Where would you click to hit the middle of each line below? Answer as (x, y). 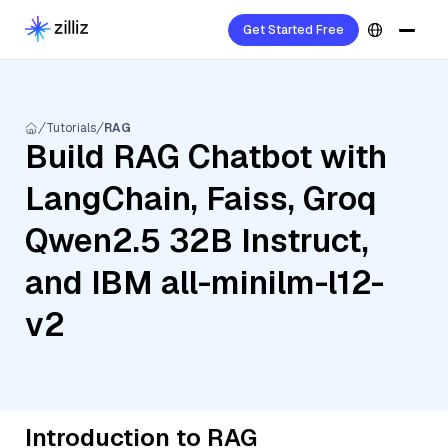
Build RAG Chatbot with (206, 156)
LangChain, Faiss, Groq (201, 198)
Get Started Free (293, 30)
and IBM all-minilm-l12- (204, 282)
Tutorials (71, 128)
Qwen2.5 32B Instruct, (197, 240)
